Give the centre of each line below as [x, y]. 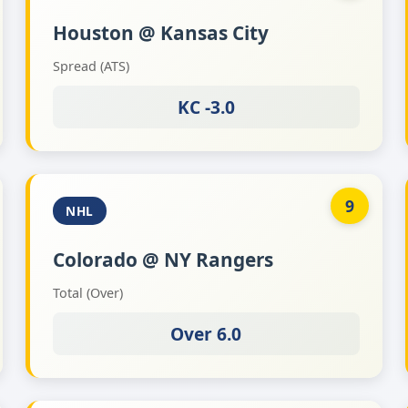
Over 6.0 [206, 334]
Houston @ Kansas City [161, 33]
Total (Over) [88, 293]
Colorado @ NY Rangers [163, 260]
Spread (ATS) [92, 66]
